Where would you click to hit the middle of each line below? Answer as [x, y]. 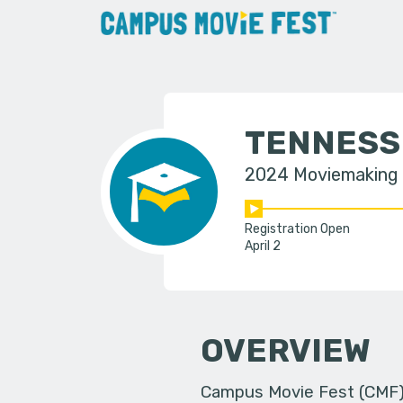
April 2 [262, 246]
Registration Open [297, 229]
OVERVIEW [286, 350]
